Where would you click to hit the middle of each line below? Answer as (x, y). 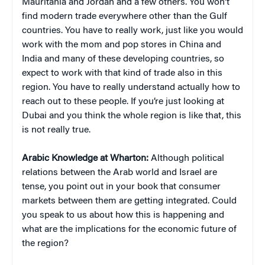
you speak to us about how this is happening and (123, 215)
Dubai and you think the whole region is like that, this (132, 116)
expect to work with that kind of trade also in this (122, 73)
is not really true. (56, 130)
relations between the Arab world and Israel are (119, 172)
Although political (188, 158)
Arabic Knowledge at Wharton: (85, 158)
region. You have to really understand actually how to (131, 87)
